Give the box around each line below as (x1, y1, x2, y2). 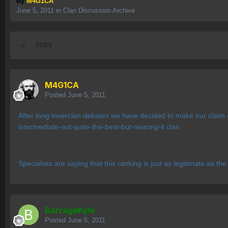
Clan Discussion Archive (63, 7, 135, 15)
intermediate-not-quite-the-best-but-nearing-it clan (18, 123, 180, 131)
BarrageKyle (45, 205, 95, 216)
